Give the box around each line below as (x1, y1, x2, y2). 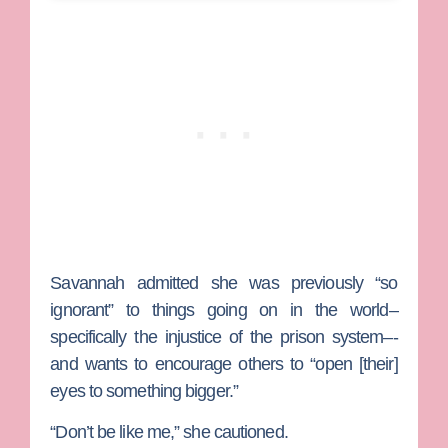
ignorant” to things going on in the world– (50, 299, 398, 320)
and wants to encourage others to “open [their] (50, 353, 398, 374)
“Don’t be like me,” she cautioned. (50, 421, 288, 442)
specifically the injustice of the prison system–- (50, 326, 398, 347)
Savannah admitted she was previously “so (50, 272, 398, 293)
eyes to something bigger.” (50, 380, 238, 401)
